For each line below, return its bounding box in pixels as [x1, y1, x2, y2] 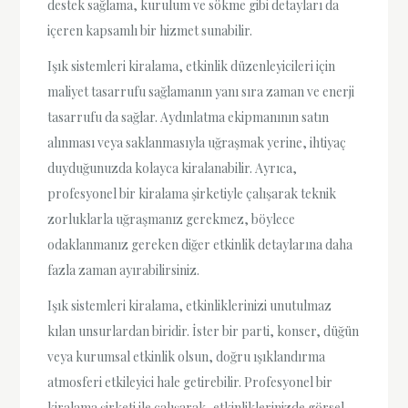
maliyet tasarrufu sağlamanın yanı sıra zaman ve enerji [47, 82, 355, 100]
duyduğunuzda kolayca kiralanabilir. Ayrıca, [47, 158, 298, 177]
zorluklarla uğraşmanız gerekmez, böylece [47, 209, 296, 228]
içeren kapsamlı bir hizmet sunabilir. [47, 21, 253, 39]
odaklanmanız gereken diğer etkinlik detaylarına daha [47, 235, 353, 253]
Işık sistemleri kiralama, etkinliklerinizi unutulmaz [47, 296, 332, 314]
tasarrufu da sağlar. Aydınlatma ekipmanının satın [47, 107, 330, 126]
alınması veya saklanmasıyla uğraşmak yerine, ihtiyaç [47, 133, 347, 151]
